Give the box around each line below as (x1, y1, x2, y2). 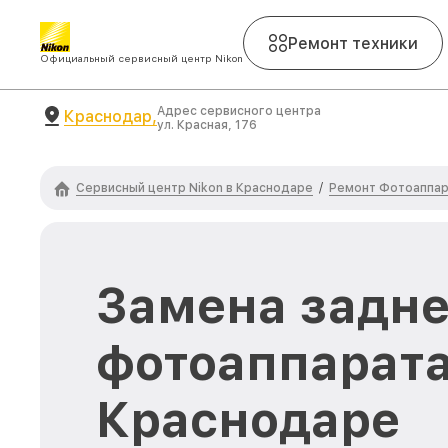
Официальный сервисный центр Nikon (40, 52, 243, 64)
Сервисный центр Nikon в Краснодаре (76, 180, 313, 195)
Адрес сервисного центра (157, 104, 321, 118)
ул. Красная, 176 (157, 118, 257, 132)
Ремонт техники (288, 33, 418, 53)
